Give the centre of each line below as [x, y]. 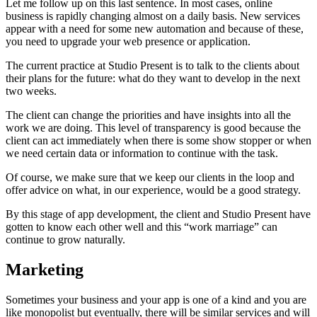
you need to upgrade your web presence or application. [128, 42]
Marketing [45, 270]
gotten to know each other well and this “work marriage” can [142, 227]
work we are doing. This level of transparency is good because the [153, 128]
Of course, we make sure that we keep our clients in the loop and [150, 178]
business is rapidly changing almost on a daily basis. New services [153, 16]
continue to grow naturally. [65, 240]
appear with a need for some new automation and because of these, [155, 29]
